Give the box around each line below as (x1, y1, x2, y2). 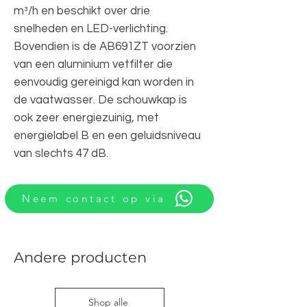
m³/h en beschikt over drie (14, 4, 150, 17)
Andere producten (14, 248, 147, 266)
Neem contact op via (21, 192, 167, 205)
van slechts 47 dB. (14, 147, 108, 160)
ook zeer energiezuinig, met (14, 111, 159, 124)
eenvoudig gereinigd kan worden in (14, 75, 194, 88)
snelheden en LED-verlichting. (14, 22, 168, 35)
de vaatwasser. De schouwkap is (14, 93, 187, 106)
